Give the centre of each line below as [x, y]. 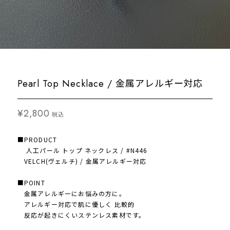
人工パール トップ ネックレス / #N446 [82, 150]
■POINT [31, 183]
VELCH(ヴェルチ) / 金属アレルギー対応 [82, 161]
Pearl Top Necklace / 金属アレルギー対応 [110, 84]
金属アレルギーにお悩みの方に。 [71, 193]
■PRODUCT [37, 139]
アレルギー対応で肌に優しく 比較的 [76, 204]
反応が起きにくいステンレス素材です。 [81, 215]
